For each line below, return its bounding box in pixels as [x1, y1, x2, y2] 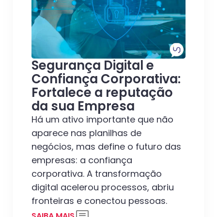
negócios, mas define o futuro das [31, 140, 182, 153]
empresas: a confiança [31, 154, 133, 167]
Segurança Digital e [31, 57, 155, 75]
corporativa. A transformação [31, 168, 162, 180]
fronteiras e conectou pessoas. [31, 195, 168, 207]
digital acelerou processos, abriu [31, 181, 174, 194]
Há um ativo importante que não [31, 113, 174, 126]
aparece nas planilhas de [31, 127, 142, 139]
